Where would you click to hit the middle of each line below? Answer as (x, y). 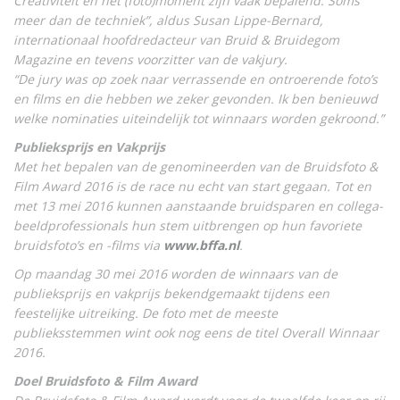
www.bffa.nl (201, 245)
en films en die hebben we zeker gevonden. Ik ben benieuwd (196, 98)
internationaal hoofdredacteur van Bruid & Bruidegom (176, 39)
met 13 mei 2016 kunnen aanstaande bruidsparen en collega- (198, 205)
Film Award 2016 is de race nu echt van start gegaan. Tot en (192, 186)
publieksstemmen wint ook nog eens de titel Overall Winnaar (196, 332)
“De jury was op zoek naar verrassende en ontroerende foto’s (196, 79)
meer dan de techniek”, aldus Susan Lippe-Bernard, (168, 20)
